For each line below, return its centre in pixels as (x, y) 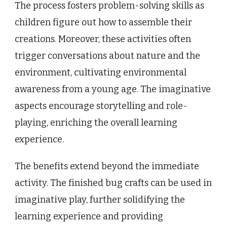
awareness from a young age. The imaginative (113, 89)
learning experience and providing (89, 217)
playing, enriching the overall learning (96, 123)
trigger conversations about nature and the (107, 56)
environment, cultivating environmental (101, 73)
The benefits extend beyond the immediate (107, 166)
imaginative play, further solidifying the (100, 200)
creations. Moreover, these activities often (103, 39)
